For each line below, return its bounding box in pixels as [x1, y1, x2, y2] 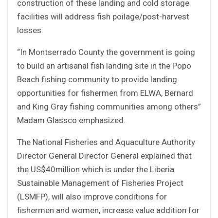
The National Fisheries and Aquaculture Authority [17, 137, 195, 147]
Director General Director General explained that [17, 150, 192, 161]
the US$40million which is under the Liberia [17, 164, 174, 174]
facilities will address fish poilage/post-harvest [17, 11, 189, 21]
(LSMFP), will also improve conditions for [17, 191, 167, 201]
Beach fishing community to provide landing [17, 74, 177, 84]
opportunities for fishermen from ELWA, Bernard [17, 88, 193, 98]
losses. [17, 25, 43, 35]
